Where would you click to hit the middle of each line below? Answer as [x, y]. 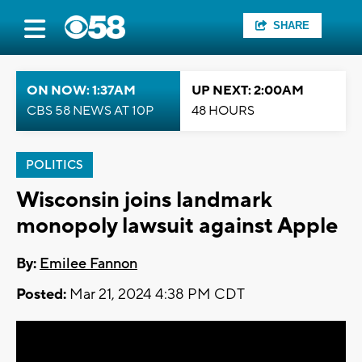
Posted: [41, 295]
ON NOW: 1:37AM [81, 90]
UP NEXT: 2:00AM [248, 90]
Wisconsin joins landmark [144, 200]
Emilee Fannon [88, 264]
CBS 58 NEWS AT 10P [90, 111]
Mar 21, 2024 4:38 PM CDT [156, 295]
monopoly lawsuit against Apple [177, 226]
